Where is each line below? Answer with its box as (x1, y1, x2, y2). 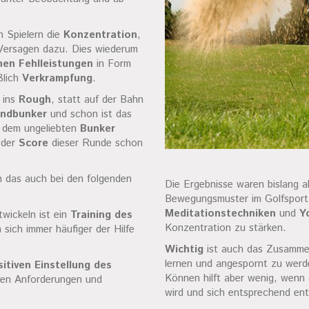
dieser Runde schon (48, 136, 143, 150)
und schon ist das (47, 107, 132, 121)
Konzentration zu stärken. (165, 221, 286, 236)
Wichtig (165, 242, 203, 257)
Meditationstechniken (165, 206, 276, 221)
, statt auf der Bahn (51, 92, 143, 107)
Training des (70, 208, 132, 222)
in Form (93, 57, 131, 71)
